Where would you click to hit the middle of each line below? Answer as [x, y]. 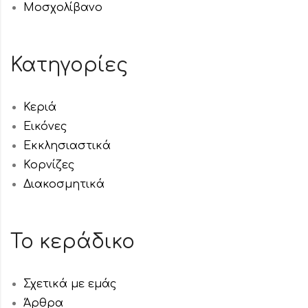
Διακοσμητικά [64, 185]
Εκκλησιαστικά [67, 146]
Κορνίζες [49, 165]
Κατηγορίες [69, 66]
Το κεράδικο [73, 242]
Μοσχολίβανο [63, 8]
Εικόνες [45, 127]
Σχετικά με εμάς [70, 284]
